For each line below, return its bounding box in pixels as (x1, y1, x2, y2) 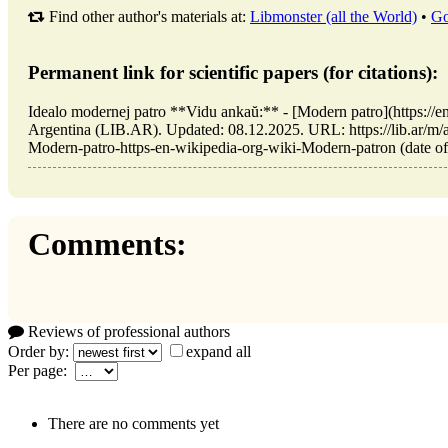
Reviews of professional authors (24, 322, 230, 340)
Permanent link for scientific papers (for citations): (28, 62, 438, 84)
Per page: (8, 361, 75, 379)
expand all (186, 342, 251, 360)
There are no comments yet (48, 414, 219, 432)
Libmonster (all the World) (250, 7, 417, 25)
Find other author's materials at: (45, 7, 250, 25)
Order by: (8, 342, 73, 360)
